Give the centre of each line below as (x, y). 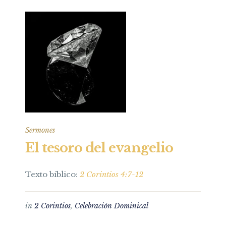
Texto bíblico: (52, 174)
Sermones (40, 130)
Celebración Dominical (111, 206)
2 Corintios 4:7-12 (111, 174)
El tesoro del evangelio (99, 148)
